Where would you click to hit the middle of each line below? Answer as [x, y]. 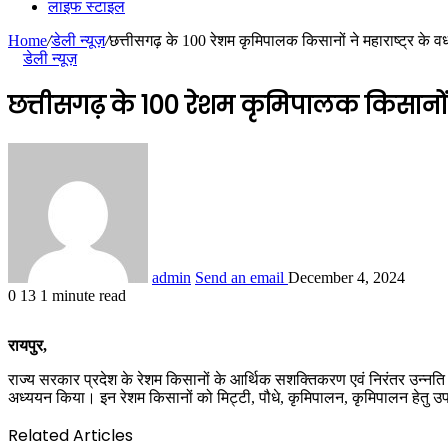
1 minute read [83, 295]
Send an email [239, 277]
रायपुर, [27, 345]
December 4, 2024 [346, 277]
